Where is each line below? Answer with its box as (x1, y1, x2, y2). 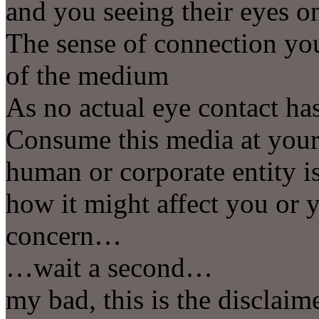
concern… (6, 219, 122, 251)
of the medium (6, 59, 169, 90)
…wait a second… (6, 251, 213, 283)
